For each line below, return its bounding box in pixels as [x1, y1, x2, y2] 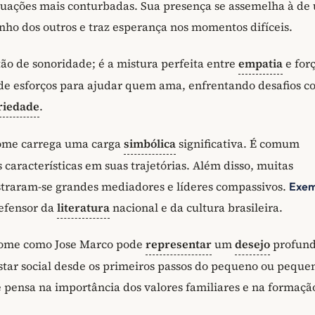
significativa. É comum [176, 135, 300, 151]
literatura [57, 199, 110, 215]
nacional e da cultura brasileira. [110, 199, 283, 215]
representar [146, 236, 212, 252]
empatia [238, 55, 283, 71]
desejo [235, 236, 270, 252]
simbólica [124, 135, 176, 151]
